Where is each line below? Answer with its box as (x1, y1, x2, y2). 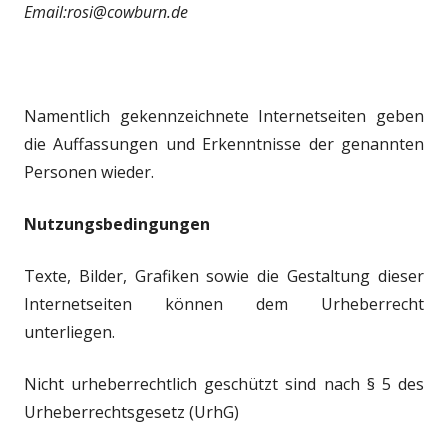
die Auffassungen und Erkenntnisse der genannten (24, 133, 424, 155)
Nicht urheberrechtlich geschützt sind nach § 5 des (24, 373, 424, 395)
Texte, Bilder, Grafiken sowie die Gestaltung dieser (24, 265, 424, 287)
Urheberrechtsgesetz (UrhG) (24, 401, 239, 423)
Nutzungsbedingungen (24, 213, 210, 235)
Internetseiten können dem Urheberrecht (24, 293, 424, 315)
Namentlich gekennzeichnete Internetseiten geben (24, 105, 424, 127)
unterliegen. (24, 321, 115, 343)
